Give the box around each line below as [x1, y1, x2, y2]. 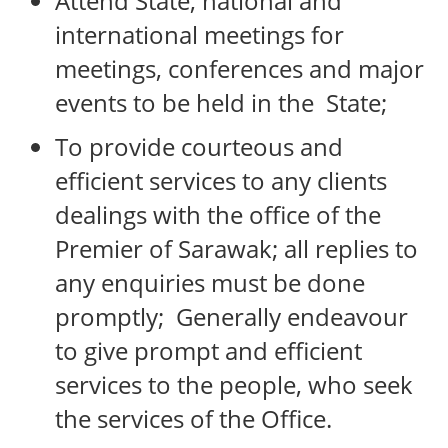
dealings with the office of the [55, 197, 381, 231]
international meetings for [55, 17, 344, 51]
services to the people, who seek [55, 367, 413, 401]
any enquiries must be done [55, 265, 365, 299]
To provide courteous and [55, 129, 343, 163]
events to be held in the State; [55, 85, 387, 119]
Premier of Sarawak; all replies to [55, 231, 418, 265]
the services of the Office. [55, 401, 332, 435]
